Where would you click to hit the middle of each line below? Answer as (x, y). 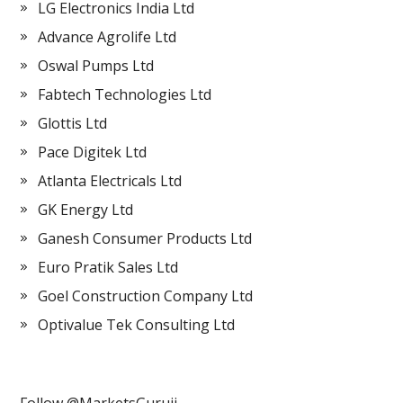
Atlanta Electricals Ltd (110, 181)
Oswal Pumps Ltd (96, 66)
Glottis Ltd (73, 123)
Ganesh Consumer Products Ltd (145, 238)
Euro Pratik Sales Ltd (108, 267)
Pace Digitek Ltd (93, 152)
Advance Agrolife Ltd (107, 37)
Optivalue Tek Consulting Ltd (137, 325)
